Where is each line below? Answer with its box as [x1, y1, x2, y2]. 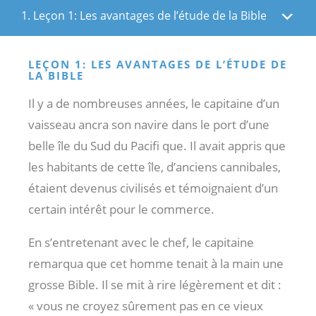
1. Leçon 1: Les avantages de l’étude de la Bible [21, 7, 267, 23]
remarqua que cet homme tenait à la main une [28, 255, 284, 272]
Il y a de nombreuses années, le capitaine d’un [28, 95, 279, 111]
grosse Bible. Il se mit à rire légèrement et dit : [28, 276, 281, 293]
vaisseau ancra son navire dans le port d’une [28, 116, 269, 133]
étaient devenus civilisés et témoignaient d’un [28, 179, 278, 196]
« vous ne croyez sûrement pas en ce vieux [28, 297, 263, 314]
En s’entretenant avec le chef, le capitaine [28, 233, 254, 250]
